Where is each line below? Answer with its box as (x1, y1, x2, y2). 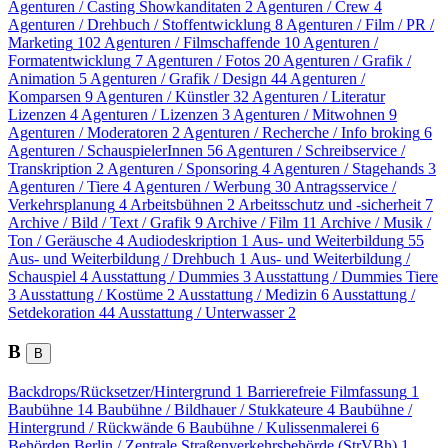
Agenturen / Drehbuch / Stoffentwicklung (8, 16, 271, 34)
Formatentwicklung (8, 52, 131, 70)
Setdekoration (8, 304, 95, 322)
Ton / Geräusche (8, 232, 112, 250)
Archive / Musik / (320, 214, 431, 232)
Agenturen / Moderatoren (8, 124, 168, 142)
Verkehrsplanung (8, 196, 115, 214)
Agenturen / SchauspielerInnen (8, 142, 203, 160)
